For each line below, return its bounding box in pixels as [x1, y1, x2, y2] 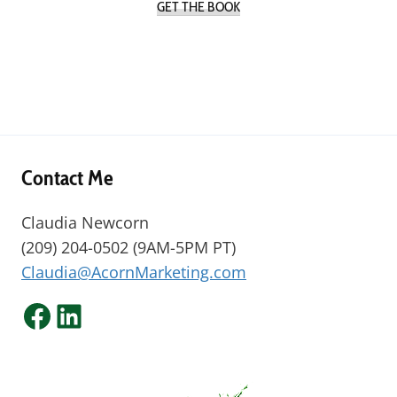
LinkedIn [52, 292, 179, 337]
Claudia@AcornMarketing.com [21, 261, 246, 283]
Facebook [20, 292, 163, 337]
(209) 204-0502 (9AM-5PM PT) [21, 237, 236, 258]
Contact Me [21, 165, 113, 191]
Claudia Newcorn [21, 212, 149, 233]
